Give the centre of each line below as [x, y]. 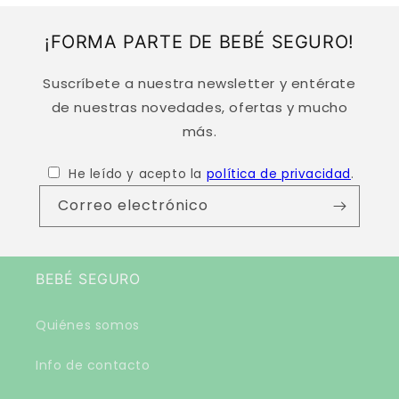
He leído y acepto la [138, 175]
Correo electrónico [133, 206]
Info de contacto [93, 366]
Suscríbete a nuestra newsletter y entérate [199, 84]
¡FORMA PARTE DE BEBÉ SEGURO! [199, 42]
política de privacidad [278, 175]
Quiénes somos [88, 326]
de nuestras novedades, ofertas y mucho [199, 108]
